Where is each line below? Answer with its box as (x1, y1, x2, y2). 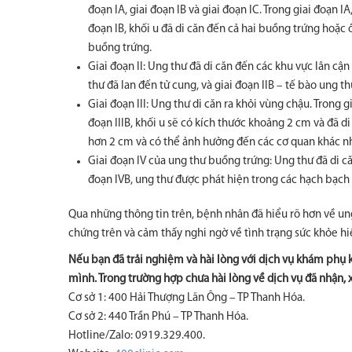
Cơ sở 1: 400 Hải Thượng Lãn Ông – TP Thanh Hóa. (68, 292, 305, 304)
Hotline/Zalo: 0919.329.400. (68, 330, 205, 342)
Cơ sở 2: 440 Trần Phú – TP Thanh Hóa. (68, 311, 248, 323)
